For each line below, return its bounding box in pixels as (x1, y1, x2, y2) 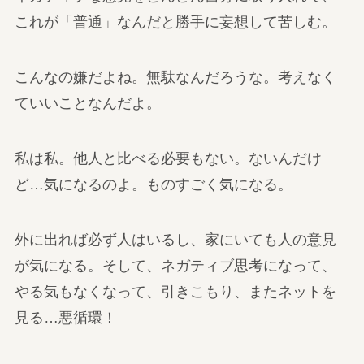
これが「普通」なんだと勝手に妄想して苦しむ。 (14, 14, 336, 31)
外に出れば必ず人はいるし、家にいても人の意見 (14, 231, 336, 248)
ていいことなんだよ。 (14, 94, 161, 111)
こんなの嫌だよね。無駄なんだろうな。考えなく (14, 68, 336, 85)
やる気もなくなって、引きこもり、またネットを (14, 283, 336, 300)
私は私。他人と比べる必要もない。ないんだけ (14, 149, 322, 167)
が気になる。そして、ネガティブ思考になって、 (14, 257, 336, 274)
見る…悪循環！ (14, 309, 117, 326)
